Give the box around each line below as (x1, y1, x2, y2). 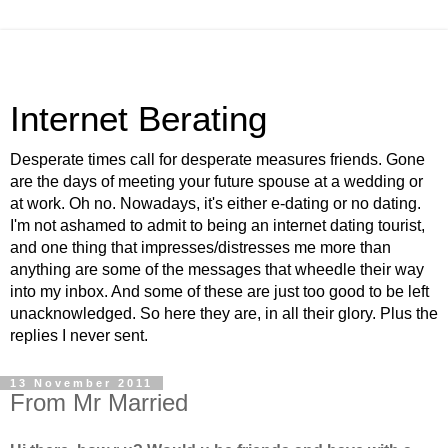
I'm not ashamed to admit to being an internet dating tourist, (10, 217, 425, 234)
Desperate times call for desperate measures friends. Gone (10, 151, 425, 168)
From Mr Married (10, 389, 188, 416)
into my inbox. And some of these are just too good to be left (10, 283, 429, 300)
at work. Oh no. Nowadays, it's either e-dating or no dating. (10, 195, 421, 212)
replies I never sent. (10, 327, 148, 344)
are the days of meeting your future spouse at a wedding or (10, 173, 423, 190)
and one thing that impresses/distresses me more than (10, 239, 391, 256)
